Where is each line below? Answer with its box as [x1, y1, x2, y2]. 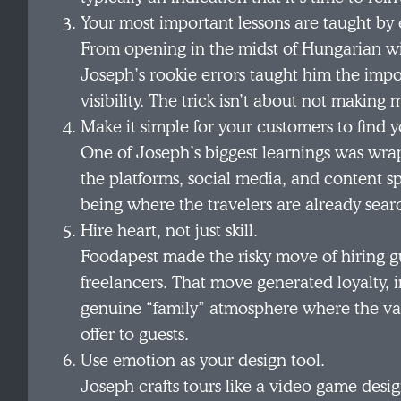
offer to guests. [81, 322, 190, 349]
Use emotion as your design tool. [81, 348, 326, 375]
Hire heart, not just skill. [81, 218, 259, 245]
